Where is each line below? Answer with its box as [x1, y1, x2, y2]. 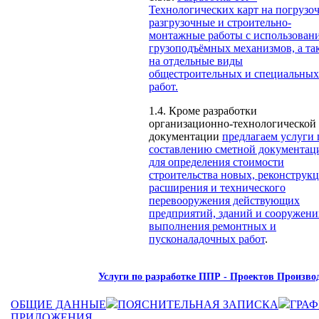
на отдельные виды [149, 54, 243, 67]
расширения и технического [149, 181, 286, 194]
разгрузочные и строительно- [149, 16, 291, 28]
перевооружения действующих [149, 194, 300, 206]
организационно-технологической [149, 117, 316, 130]
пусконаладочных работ [149, 232, 265, 245]
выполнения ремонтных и [149, 219, 276, 232]
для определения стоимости [149, 155, 284, 168]
